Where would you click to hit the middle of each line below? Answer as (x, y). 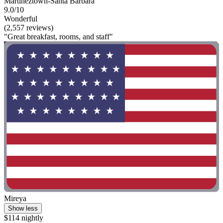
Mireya (15, 198)
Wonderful (21, 19)
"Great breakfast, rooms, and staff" (58, 37)
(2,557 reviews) (29, 28)
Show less (23, 208)
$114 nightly (24, 218)
